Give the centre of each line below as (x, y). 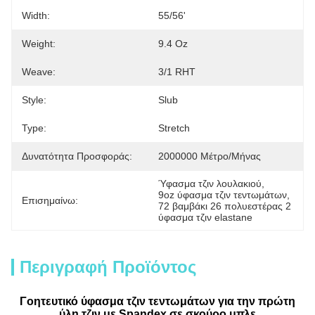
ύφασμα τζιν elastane (205, 217)
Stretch (174, 128)
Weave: (39, 72)
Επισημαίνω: (50, 200)
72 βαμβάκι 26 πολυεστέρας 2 (225, 206)
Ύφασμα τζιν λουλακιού (210, 184)
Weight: (39, 44)
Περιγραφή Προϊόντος (108, 267)
